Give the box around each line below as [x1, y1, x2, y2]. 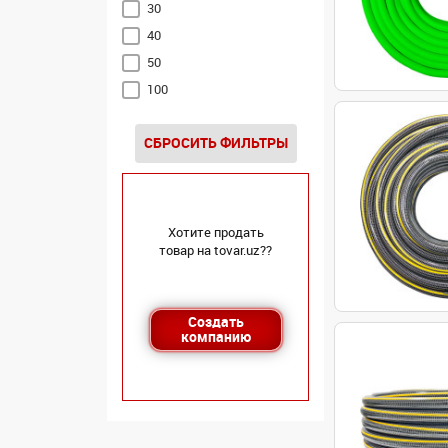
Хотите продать [167, 225, 264, 240]
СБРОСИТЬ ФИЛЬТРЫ [143, 135, 288, 151]
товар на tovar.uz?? [159, 243, 272, 258]
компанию [180, 329, 251, 345]
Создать [187, 314, 244, 330]
